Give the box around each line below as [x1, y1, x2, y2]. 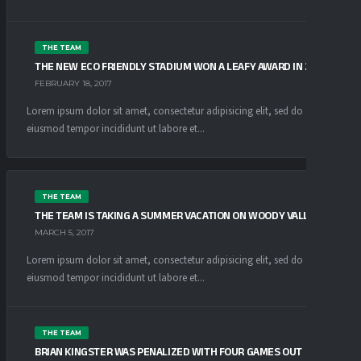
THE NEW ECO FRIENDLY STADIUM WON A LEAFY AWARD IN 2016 [35, 59, 328, 73]
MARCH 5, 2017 [35, 227, 94, 239]
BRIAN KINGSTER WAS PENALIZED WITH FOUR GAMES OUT [35, 344, 302, 358]
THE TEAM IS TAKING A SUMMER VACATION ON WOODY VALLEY [35, 208, 322, 222]
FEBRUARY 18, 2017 [35, 78, 112, 89]
